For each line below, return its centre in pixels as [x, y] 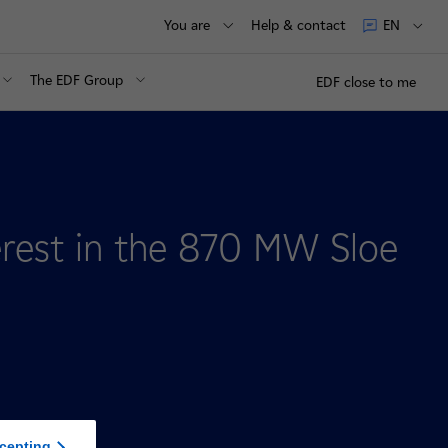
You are [187, 25]
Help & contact [298, 25]
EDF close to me [366, 82]
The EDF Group [77, 80]
